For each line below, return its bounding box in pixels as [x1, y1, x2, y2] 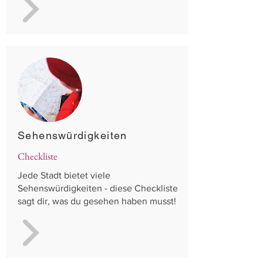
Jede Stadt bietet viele [18, 170, 110, 180]
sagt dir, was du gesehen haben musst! [18, 196, 178, 206]
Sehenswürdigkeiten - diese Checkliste [18, 183, 178, 193]
